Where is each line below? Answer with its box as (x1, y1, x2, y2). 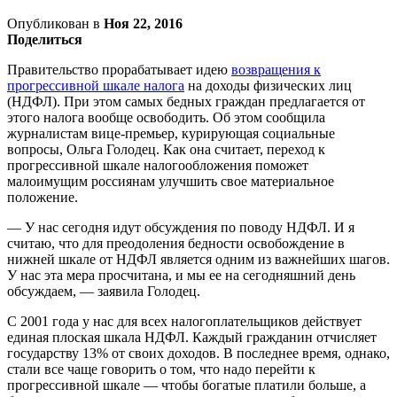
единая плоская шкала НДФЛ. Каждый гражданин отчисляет (7, 329, 377, 345)
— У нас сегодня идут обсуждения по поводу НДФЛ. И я (7, 219, 354, 235)
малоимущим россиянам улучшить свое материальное (7, 173, 334, 189)
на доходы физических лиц (184, 77, 352, 93)
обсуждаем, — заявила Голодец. (7, 283, 200, 299)
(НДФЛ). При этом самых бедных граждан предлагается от (7, 93, 365, 109)
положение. (7, 189, 78, 205)
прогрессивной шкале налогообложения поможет (7, 157, 308, 173)
